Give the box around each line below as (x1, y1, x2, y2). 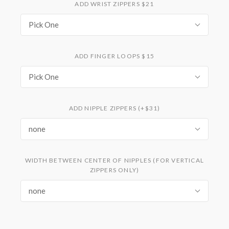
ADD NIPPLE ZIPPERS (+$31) (68, 104, 161, 112)
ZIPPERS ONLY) (89, 166, 140, 174)
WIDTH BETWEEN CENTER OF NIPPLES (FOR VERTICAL (25, 156, 204, 164)
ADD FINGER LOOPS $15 (75, 52, 154, 60)
